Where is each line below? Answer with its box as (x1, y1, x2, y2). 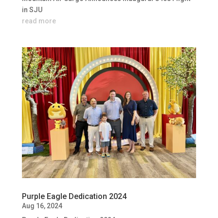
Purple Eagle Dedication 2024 (21, 191, 127, 201)
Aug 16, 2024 (21, 201, 62, 210)
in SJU (21, 6, 42, 14)
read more (21, 17, 56, 25)
